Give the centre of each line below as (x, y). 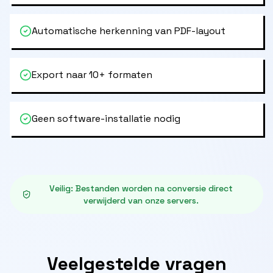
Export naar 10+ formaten (92, 75)
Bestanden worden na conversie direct (154, 188)
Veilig (60, 188)
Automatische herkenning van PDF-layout (129, 31)
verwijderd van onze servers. (141, 200)
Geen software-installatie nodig (106, 119)
